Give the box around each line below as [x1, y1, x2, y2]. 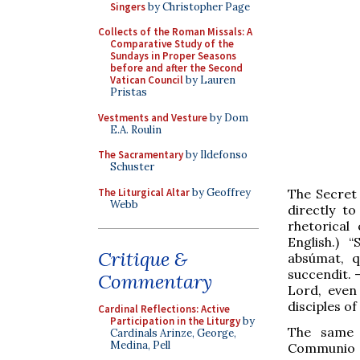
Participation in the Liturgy [110, 314, 240, 328]
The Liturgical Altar [98, 185, 190, 199]
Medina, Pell [110, 338, 170, 352]
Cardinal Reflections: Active [98, 302, 230, 316]
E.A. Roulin [110, 122, 162, 137]
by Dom [207, 110, 248, 125]
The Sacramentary [98, 148, 183, 162]
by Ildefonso [183, 148, 247, 162]
